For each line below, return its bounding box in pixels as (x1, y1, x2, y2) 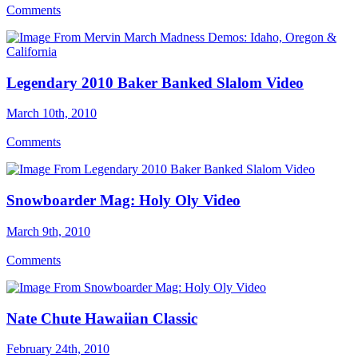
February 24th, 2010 (6, 342, 109, 356)
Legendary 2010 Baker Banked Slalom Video (6, 74, 304, 91)
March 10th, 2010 (6, 106, 97, 121)
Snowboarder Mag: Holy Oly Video (6, 192, 241, 209)
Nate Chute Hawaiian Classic (6, 309, 197, 327)
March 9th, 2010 (6, 224, 90, 238)
